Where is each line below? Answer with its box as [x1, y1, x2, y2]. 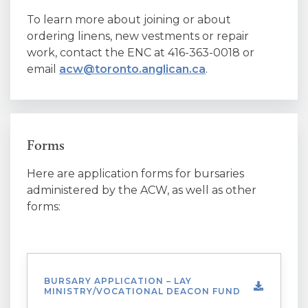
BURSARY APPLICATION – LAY [44, 276, 192, 286]
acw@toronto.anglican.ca [59, 63, 206, 76]
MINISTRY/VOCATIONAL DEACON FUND [44, 286, 241, 296]
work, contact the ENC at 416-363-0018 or [27, 46, 254, 59]
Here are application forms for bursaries [27, 167, 244, 180]
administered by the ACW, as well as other [27, 184, 256, 197]
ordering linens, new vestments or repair [27, 30, 249, 43]
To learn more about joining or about [27, 13, 231, 26]
